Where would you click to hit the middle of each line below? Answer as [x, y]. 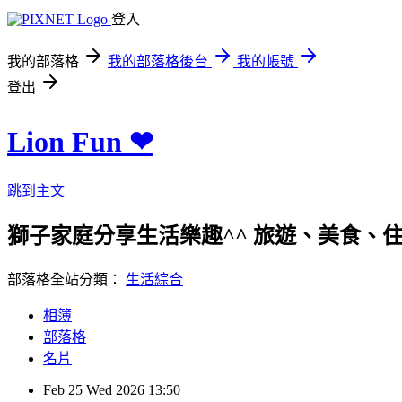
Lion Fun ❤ [80, 142]
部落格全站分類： [66, 279]
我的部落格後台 [158, 61]
